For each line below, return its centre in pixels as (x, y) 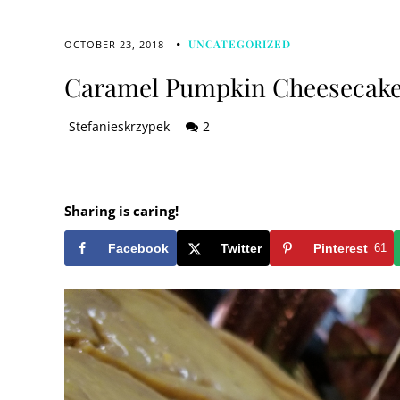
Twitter (241, 248)
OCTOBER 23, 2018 (114, 44)
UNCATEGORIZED (240, 44)
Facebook (138, 248)
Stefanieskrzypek (119, 126)
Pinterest (341, 248)
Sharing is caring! (121, 210)
